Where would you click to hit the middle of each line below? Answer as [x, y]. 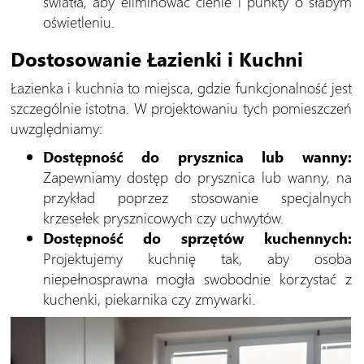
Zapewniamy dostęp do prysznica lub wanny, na [197, 177]
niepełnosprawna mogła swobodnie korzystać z [197, 279]
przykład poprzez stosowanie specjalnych [197, 197]
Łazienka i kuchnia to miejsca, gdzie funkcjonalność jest [181, 88]
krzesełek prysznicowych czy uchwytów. [163, 218]
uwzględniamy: [56, 128]
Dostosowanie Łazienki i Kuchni [156, 59]
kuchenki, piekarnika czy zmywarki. [149, 299]
